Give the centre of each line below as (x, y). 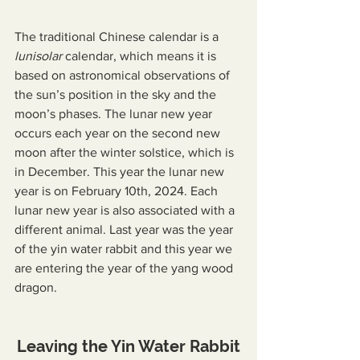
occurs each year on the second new (119, 133)
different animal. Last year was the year (125, 229)
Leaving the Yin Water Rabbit (129, 346)
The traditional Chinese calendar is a (118, 37)
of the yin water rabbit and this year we (125, 249)
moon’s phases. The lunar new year (115, 114)
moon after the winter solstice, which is (126, 152)
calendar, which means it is (141, 56)
